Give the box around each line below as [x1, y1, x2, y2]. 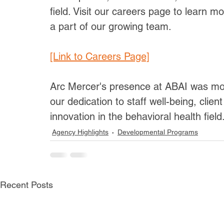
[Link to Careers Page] [50, 50, 149, 62]
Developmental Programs [117, 128, 198, 136]
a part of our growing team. [50, 20, 171, 32]
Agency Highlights [52, 128, 108, 136]
